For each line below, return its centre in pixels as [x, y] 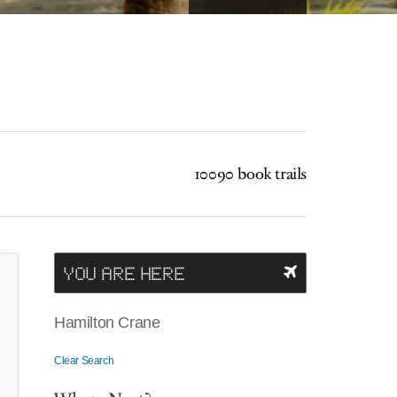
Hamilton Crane [107, 323]
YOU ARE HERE [125, 273]
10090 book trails [250, 174]
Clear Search [84, 361]
